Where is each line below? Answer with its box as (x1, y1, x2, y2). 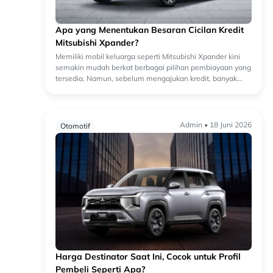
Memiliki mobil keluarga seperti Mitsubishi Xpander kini (55, 52, 240, 62)
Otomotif (60, 121, 90, 131)
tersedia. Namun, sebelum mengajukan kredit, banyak (55, 74, 237, 83)
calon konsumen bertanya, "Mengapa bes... (55, 85, 200, 94)
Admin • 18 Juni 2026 (180, 120, 252, 130)
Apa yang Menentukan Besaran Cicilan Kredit (55, 24, 244, 36)
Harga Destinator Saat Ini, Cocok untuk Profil (55, 251, 241, 263)
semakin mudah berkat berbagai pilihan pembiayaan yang (55, 63, 251, 73)
